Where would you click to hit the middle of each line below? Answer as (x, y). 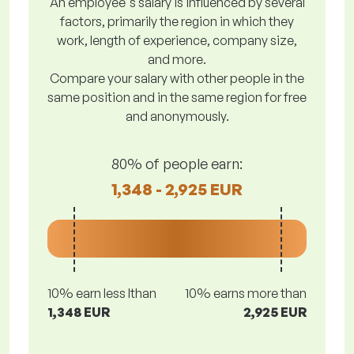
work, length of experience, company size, (177, 40)
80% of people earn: (177, 163)
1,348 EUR (79, 312)
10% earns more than (246, 293)
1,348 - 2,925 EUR (177, 189)
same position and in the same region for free (177, 97)
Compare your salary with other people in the (177, 78)
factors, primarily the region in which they (177, 21)
